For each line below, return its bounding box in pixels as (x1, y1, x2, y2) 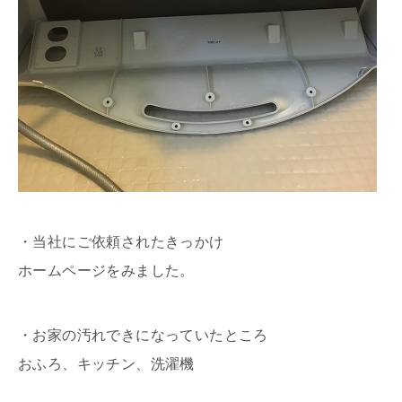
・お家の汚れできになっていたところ (18, 328, 268, 344)
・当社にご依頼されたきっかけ (18, 234, 224, 250)
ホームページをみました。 (18, 263, 195, 279)
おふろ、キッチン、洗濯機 (18, 356, 195, 372)
